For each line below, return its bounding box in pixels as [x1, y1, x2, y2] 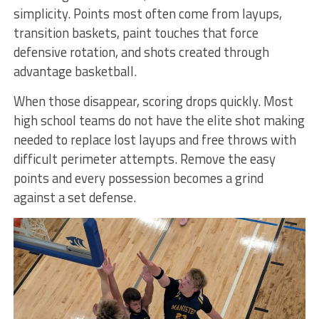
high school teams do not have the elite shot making [13, 110, 305, 130]
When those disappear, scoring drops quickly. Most [13, 90, 293, 111]
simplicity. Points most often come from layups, [13, 3, 282, 23]
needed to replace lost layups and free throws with [13, 129, 296, 150]
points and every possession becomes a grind [13, 167, 263, 188]
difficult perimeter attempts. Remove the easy [13, 148, 276, 169]
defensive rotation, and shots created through [13, 41, 269, 62]
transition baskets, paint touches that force [13, 22, 258, 43]
